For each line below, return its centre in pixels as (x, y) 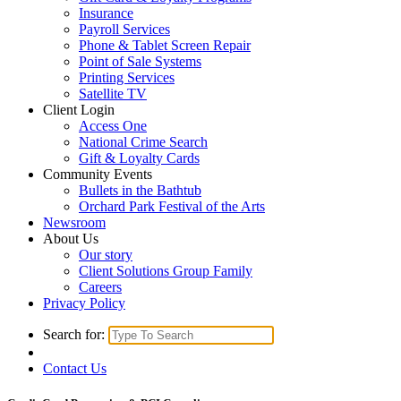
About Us (71, 239)
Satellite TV (113, 94)
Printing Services (127, 77)
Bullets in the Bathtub (140, 190)
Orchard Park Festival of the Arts (172, 206)
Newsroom (74, 222)
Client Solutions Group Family (166, 271)
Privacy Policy (84, 303)
